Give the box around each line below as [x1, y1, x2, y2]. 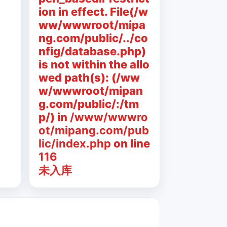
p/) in [38, 110, 70, 124]
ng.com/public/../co [38, 31, 148, 45]
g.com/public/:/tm [38, 97, 139, 110]
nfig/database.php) [38, 45, 146, 58]
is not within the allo [38, 58, 149, 71]
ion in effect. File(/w [38, 5, 148, 18]
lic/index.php [38, 137, 111, 150]
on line [110, 137, 150, 150]
